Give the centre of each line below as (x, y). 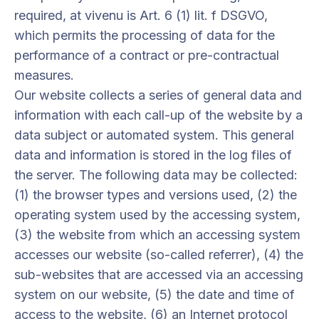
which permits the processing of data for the (145, 35)
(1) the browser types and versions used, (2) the (156, 195)
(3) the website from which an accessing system (157, 235)
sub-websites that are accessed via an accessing (159, 274)
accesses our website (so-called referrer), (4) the (159, 255)
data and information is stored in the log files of (153, 155)
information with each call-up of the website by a (158, 115)
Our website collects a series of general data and (158, 95)
